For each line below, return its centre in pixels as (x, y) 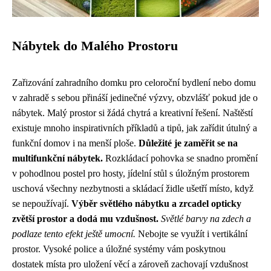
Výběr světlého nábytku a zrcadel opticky (156, 204)
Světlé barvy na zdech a (206, 219)
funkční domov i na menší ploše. (75, 143)
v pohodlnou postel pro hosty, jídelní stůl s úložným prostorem (131, 173)
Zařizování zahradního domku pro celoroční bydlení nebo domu (134, 83)
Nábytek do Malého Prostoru (95, 46)
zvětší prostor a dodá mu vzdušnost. (85, 219)
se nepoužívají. (42, 204)
